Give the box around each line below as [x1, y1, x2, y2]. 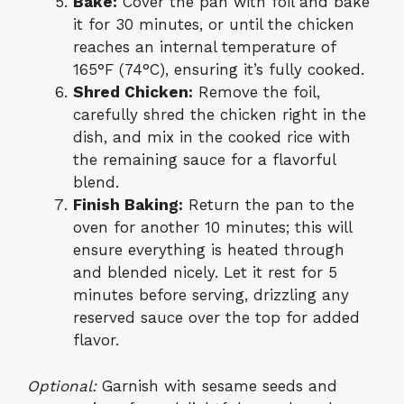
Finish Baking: [73, 196, 183, 215]
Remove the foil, [193, 83, 320, 102]
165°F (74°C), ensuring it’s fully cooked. [73, 60, 364, 79]
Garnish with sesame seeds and [96, 376, 337, 395]
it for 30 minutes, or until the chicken [73, 15, 354, 34]
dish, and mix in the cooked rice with [73, 128, 351, 147]
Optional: [27, 376, 96, 395]
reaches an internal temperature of [73, 38, 335, 57]
